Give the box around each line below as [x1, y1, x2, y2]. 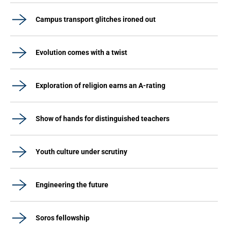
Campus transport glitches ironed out [36, 15, 156, 23]
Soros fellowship [36, 214, 90, 222]
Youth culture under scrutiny [36, 148, 127, 156]
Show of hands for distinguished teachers [36, 115, 169, 123]
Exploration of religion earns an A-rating [36, 81, 165, 90]
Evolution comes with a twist [36, 48, 127, 56]
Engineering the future [36, 181, 108, 189]
